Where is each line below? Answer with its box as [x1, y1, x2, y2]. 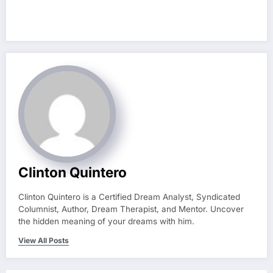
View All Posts [18, 235, 69, 245]
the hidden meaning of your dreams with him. [18, 216, 194, 226]
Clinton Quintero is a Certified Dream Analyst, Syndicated [18, 191, 240, 202]
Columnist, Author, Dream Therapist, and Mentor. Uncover [18, 204, 244, 214]
